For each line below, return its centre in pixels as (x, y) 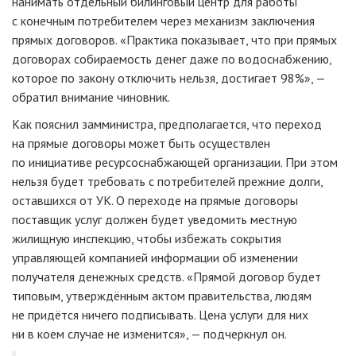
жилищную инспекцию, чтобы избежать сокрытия (147, 239)
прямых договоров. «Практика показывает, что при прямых (174, 40)
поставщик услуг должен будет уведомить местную (155, 220)
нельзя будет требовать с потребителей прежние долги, (167, 182)
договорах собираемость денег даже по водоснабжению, (172, 59)
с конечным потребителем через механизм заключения (163, 21)
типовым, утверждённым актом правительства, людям (162, 296)
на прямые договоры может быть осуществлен (141, 143)
